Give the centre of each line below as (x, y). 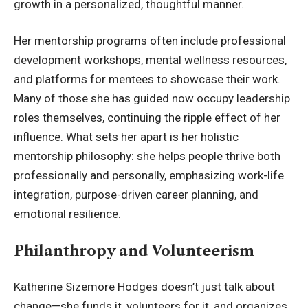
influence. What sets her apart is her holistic (126, 137)
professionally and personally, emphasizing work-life (149, 176)
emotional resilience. (67, 214)
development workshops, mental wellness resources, (150, 60)
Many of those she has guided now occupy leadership (152, 99)
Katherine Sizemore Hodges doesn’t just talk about (144, 287)
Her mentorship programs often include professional (150, 41)
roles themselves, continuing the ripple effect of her (147, 118)
